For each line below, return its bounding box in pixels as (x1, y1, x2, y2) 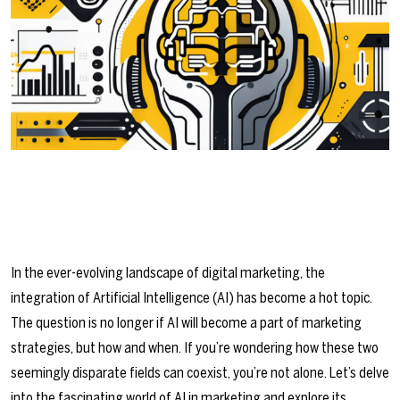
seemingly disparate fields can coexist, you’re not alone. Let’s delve (11, 364, 389, 382)
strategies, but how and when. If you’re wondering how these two (11, 339, 379, 357)
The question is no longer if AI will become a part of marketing (11, 314, 362, 332)
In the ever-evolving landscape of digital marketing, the (11, 264, 325, 282)
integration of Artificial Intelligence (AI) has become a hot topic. (11, 289, 372, 307)
